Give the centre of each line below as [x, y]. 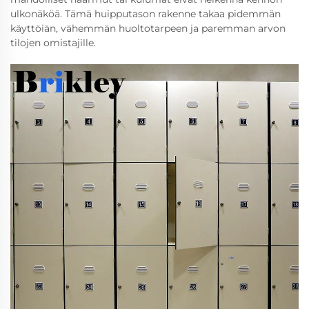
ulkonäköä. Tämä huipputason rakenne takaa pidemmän [146, 14]
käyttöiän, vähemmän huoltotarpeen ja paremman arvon [148, 28]
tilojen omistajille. [53, 43]
